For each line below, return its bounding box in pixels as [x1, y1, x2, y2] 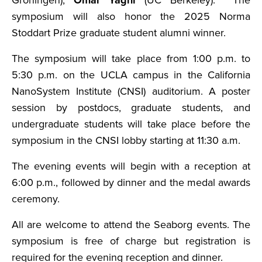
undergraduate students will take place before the [12, 118, 250, 130]
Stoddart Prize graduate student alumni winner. [12, 26, 229, 39]
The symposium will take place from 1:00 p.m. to [12, 52, 250, 65]
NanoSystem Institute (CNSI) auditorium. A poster [12, 85, 250, 98]
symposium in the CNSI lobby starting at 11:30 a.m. [12, 134, 240, 147]
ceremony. [12, 192, 60, 205]
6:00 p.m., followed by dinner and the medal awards [12, 176, 250, 189]
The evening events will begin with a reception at [12, 160, 250, 173]
